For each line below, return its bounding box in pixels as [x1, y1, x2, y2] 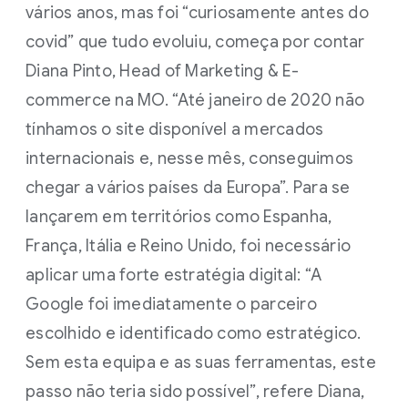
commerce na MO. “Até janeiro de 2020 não [25, 90, 364, 110]
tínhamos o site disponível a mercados [25, 119, 324, 139]
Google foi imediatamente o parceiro [25, 294, 317, 314]
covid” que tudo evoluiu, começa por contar [25, 32, 365, 52]
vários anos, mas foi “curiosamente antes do [25, 3, 369, 23]
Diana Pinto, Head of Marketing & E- [25, 61, 299, 81]
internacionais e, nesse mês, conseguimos [25, 148, 353, 168]
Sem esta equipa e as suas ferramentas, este [25, 352, 376, 372]
